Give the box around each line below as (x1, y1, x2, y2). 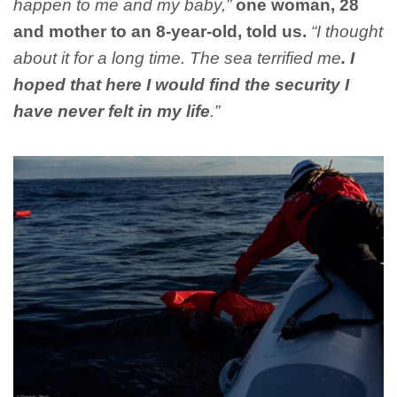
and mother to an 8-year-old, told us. (13, 22, 307, 42)
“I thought (311, 22, 383, 42)
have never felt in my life (13, 102, 210, 121)
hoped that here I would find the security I (13, 75, 349, 95)
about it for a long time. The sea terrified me (13, 49, 341, 68)
